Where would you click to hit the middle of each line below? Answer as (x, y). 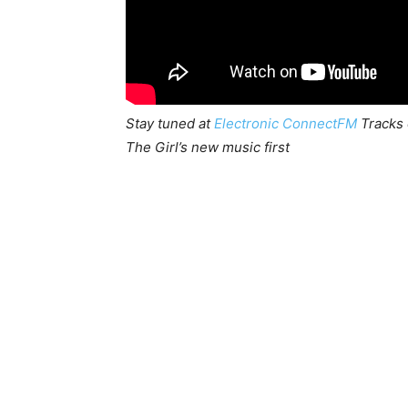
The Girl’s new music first (208, 147)
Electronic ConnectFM (286, 123)
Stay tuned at (170, 123)
